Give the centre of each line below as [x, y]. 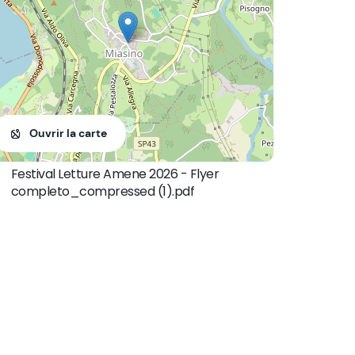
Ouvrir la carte [69, 133]
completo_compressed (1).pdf [102, 191]
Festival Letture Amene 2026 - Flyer [115, 174]
